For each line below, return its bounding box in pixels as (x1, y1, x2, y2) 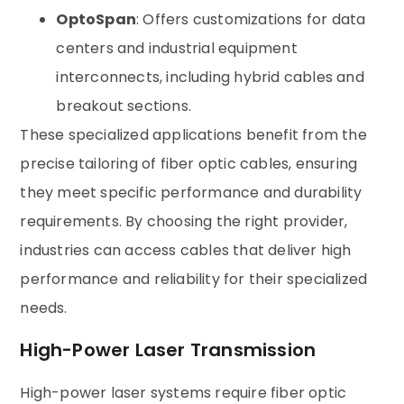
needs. (20, 297, 68, 318)
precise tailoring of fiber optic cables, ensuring (20, 152, 358, 174)
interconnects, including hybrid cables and (56, 66, 364, 87)
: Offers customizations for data (136, 8, 366, 30)
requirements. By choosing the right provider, (20, 210, 348, 232)
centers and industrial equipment (56, 37, 298, 59)
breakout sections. (56, 95, 192, 116)
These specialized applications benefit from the (20, 124, 367, 145)
